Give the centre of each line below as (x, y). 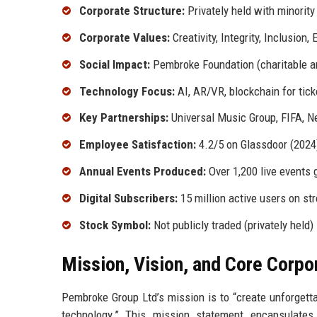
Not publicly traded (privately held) (232, 225)
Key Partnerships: (124, 118)
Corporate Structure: (132, 11)
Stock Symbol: (115, 225)
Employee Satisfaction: (138, 145)
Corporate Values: (125, 38)
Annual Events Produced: (143, 172)
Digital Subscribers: (128, 198)
